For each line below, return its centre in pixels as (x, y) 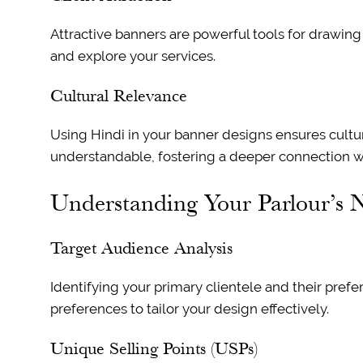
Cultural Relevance (118, 96)
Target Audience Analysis (141, 248)
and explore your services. (132, 56)
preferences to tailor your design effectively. (189, 309)
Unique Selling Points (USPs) (154, 348)
